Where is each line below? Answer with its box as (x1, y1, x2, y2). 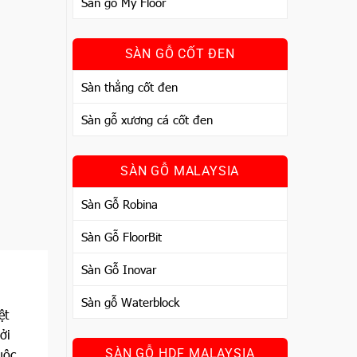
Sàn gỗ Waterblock (80, 294, 179, 310)
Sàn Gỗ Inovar (80, 261, 156, 277)
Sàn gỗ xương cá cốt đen (80, 112, 213, 127)
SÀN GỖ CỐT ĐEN (124, 46, 235, 61)
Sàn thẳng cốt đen (80, 79, 178, 95)
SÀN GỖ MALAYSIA (120, 163, 240, 178)
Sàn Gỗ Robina (80, 196, 158, 212)
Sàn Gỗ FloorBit (80, 229, 162, 245)
